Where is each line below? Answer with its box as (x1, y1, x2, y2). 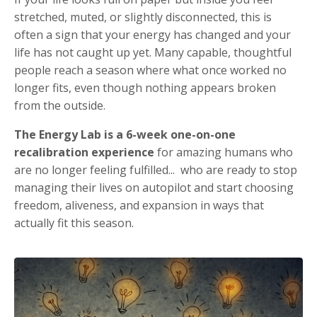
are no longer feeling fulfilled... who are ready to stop (14, 162, 297, 178)
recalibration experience (14, 144, 154, 160)
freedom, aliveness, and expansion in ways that (14, 197, 264, 213)
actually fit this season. (14, 215, 134, 231)
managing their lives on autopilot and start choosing (14, 180, 294, 195)
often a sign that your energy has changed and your (14, 27, 291, 42)
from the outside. (14, 98, 105, 113)
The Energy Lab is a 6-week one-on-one (14, 127, 236, 142)
